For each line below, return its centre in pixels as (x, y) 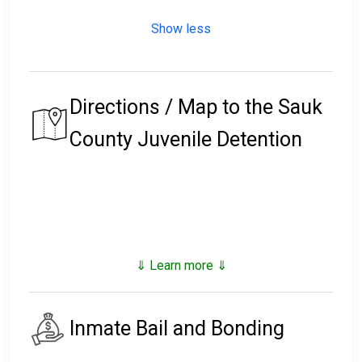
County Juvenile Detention (186, 140)
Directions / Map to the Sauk (196, 107)
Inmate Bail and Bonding (177, 329)
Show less (181, 29)
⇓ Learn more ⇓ (181, 266)
